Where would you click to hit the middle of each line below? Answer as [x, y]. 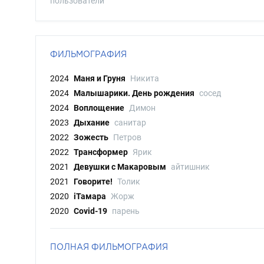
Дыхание [92, 123]
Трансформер [101, 152]
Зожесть [91, 137]
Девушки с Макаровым [120, 167]
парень [126, 211]
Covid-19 [90, 211]
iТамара [90, 196]
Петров [127, 137]
